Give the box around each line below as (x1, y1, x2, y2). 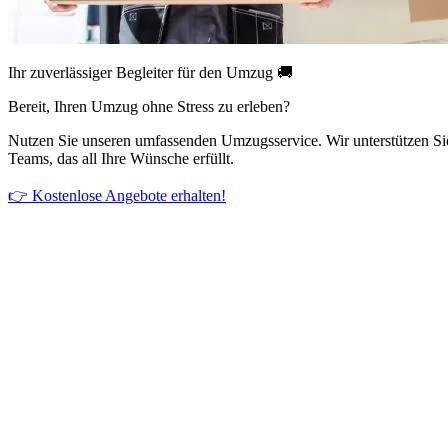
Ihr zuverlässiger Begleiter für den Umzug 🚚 (8, 63, 293, 81)
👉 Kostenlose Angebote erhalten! (8, 186, 226, 204)
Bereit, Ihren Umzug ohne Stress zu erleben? (8, 97, 290, 115)
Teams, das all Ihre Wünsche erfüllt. (8, 149, 234, 167)
